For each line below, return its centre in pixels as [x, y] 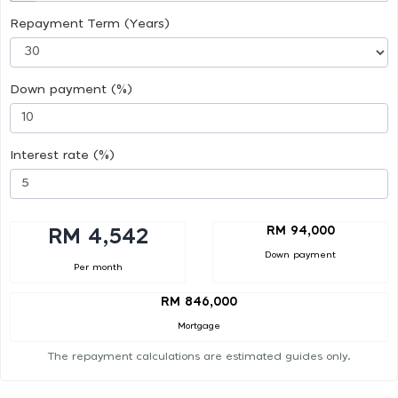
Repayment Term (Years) [90, 24]
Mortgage [199, 326]
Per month [98, 267]
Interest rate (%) [62, 155]
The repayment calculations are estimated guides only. [199, 357]
